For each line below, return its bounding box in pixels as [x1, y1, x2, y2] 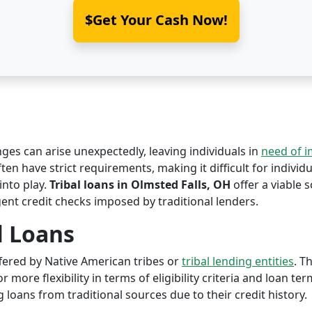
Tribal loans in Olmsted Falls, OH [49, 177, 231, 192]
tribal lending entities [182, 253, 294, 269]
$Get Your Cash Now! [84, 10, 228, 29]
